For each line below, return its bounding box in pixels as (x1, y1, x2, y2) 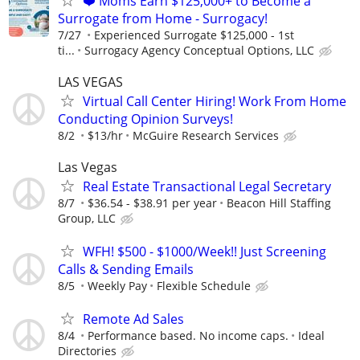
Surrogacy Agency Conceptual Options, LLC (84, 42, 314, 58)
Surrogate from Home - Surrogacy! (58, 9, 268, 27)
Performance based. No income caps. (88, 328, 288, 344)
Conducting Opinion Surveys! (58, 109, 233, 128)
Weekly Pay (88, 278, 147, 294)
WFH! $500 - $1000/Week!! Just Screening (83, 243, 326, 261)
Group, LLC (58, 211, 116, 226)
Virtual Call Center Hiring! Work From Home (83, 92, 346, 110)
